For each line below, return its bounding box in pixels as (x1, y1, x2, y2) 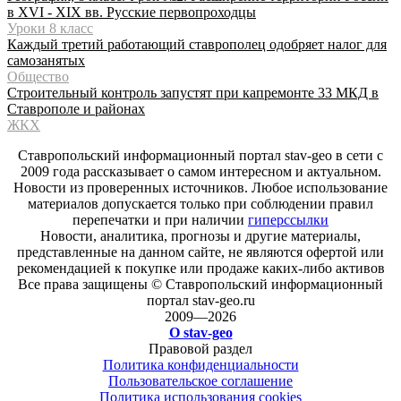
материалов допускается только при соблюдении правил (28, 196, 373, 211)
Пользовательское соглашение (108, 373, 293, 388)
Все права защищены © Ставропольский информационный (18, 277, 383, 292)
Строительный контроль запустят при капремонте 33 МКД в (7, 84, 379, 100)
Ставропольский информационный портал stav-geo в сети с (18, 148, 383, 163)
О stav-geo (168, 325, 233, 340)
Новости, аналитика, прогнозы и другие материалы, (40, 228, 361, 243)
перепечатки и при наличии (73, 212, 248, 227)
